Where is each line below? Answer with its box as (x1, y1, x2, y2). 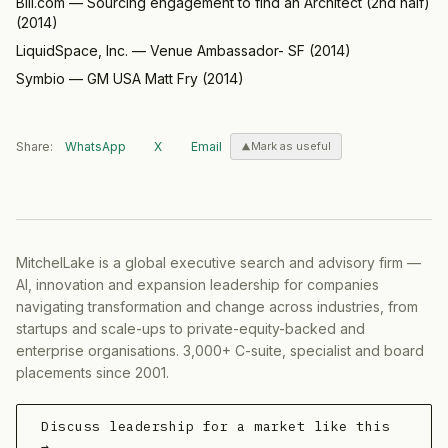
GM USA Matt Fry (87, 69, 198, 87)
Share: (16, 138, 53, 154)
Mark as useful (251, 139, 331, 153)
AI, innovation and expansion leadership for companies (16, 275, 379, 293)
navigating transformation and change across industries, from (16, 297, 418, 315)
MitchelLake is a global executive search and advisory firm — (16, 253, 421, 271)
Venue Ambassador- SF (150, 41, 305, 59)
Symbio (16, 69, 65, 87)
